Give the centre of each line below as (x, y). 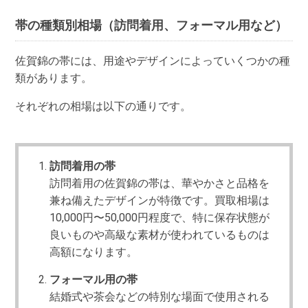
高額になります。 (94, 252)
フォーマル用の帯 (94, 279)
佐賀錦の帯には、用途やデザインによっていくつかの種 (153, 61)
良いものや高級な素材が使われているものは (160, 235)
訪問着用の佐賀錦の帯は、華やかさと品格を (160, 184)
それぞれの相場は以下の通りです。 (103, 107)
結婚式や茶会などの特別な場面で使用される (160, 296)
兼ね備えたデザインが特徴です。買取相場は (160, 201)
